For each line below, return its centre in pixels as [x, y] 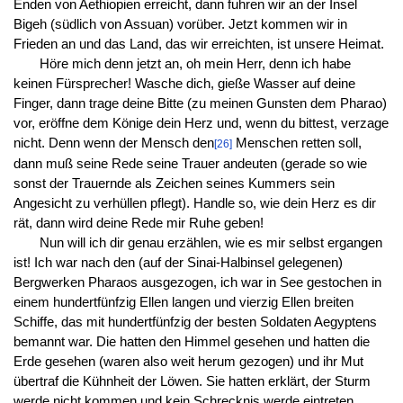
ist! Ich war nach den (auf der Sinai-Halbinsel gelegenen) [178, 263]
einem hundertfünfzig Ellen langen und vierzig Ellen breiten [183, 303]
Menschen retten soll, [296, 143]
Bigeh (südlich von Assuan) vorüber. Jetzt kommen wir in [180, 25]
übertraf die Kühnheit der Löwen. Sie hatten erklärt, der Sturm [192, 382]
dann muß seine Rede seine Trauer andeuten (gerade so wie [190, 164]
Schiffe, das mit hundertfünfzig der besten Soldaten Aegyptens [195, 322]
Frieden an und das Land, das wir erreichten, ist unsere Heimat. [198, 45]
